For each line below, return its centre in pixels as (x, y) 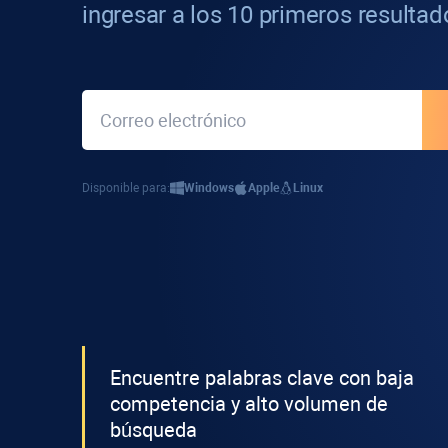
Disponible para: (126, 188)
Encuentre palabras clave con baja (262, 378)
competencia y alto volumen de (249, 404)
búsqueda (153, 430)
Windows (209, 188)
